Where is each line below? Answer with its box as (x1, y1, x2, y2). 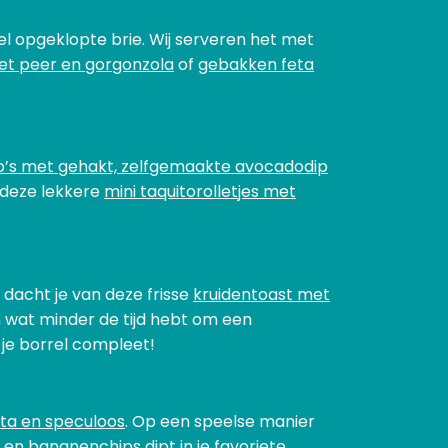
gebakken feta (198, 52, 314, 76)
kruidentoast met (193, 282, 330, 306)
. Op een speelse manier (125, 410, 315, 434)
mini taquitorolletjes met (104, 180, 296, 204)
